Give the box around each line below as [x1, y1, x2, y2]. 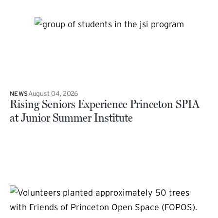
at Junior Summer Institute [10, 111, 133, 125]
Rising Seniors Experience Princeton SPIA [10, 97, 200, 111]
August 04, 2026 [28, 90, 78, 97]
